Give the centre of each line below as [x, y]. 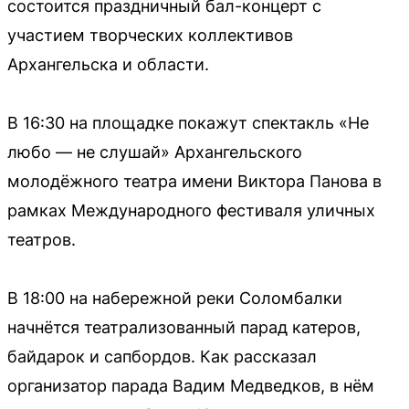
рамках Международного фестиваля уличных [191, 210]
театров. [42, 239]
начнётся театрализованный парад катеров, [184, 327]
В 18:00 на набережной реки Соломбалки [175, 298]
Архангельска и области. [108, 64]
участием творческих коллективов [150, 35]
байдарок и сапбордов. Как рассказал [162, 356]
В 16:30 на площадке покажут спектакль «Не [188, 122]
